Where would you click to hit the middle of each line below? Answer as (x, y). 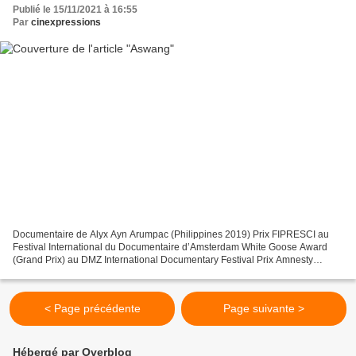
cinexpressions (66, 22)
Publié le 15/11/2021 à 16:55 (75, 9)
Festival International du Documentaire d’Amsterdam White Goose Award (170, 248)
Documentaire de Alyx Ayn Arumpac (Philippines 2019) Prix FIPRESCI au (171, 235)
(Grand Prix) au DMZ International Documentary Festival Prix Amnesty (163, 260)
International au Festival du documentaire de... (112, 273)
